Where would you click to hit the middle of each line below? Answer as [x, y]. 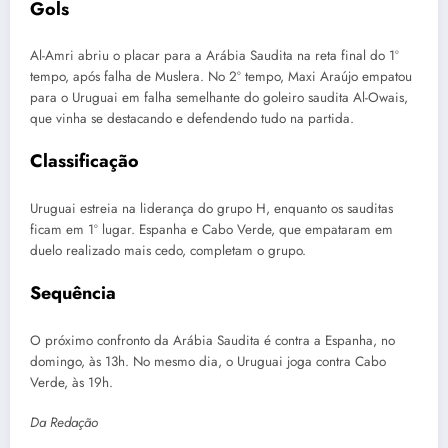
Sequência [73, 293]
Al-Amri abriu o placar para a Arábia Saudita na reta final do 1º [214, 56]
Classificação [84, 161]
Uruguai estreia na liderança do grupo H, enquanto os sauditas [211, 208]
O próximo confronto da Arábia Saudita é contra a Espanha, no [212, 340]
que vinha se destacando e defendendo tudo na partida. [192, 119]
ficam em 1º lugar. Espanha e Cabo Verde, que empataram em [211, 229]
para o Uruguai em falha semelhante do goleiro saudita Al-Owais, [219, 98]
